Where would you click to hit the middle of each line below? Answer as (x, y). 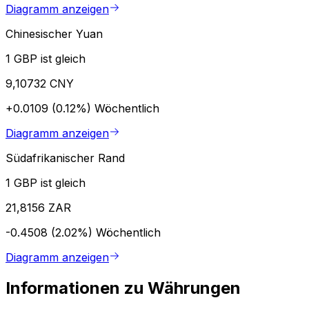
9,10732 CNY (40, 83)
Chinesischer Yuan (54, 33)
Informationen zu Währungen (123, 288)
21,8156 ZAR (38, 207)
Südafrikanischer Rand (65, 158)
